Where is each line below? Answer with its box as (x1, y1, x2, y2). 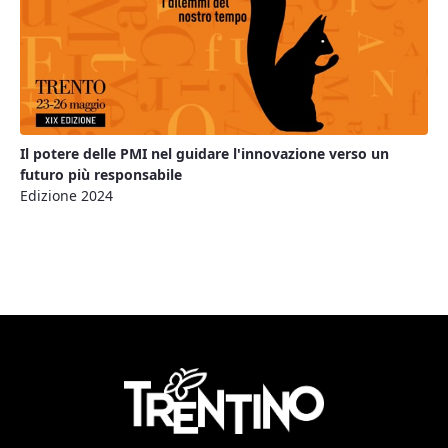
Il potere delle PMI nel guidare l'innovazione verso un (20, 143, 389, 163)
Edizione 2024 (20, 185, 113, 205)
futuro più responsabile (20, 164, 182, 184)
